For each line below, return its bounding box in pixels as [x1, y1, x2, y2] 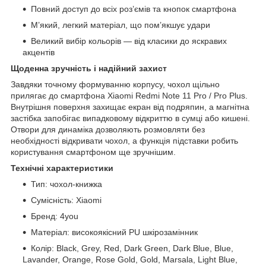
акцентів [23, 47, 55, 57]
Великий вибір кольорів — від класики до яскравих [31, 36, 227, 46]
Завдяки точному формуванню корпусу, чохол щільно [11, 79, 220, 89]
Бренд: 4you [31, 211, 78, 221]
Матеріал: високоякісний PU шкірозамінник [31, 227, 198, 237]
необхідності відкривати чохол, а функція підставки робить [11, 135, 238, 145]
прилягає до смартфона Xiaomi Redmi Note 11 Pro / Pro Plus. [11, 90, 248, 100]
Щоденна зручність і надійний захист [11, 63, 167, 73]
